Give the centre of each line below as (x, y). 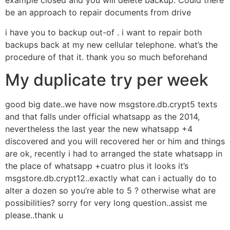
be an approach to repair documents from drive (98, 13)
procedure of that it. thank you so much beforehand (106, 57)
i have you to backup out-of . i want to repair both (103, 32)
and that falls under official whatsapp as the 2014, (102, 117)
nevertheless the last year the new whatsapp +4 (99, 129)
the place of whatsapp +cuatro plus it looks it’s (97, 166)
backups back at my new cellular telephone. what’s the (111, 44)
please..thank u (34, 215)
